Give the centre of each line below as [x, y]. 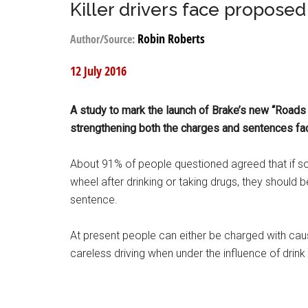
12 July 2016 [98, 71]
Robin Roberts [171, 39]
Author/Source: [104, 39]
